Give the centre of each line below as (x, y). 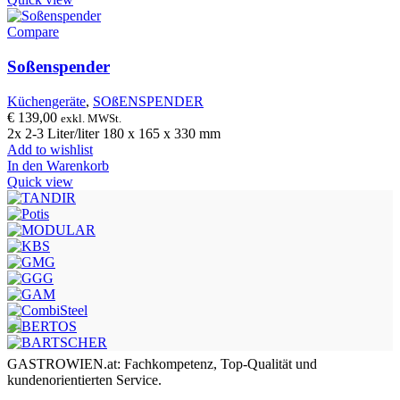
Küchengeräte (46, 101)
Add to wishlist (50, 149)
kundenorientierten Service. (84, 379)
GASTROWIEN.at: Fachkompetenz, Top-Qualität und (162, 363)
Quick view (40, 181)
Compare (33, 32)
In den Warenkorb (58, 165)
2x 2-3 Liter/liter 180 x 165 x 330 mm (114, 133)
